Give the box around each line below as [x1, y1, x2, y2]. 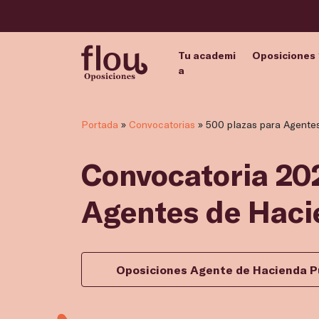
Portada [81, 118, 118, 131]
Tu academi [177, 48, 236, 61]
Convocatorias [129, 118, 195, 131]
